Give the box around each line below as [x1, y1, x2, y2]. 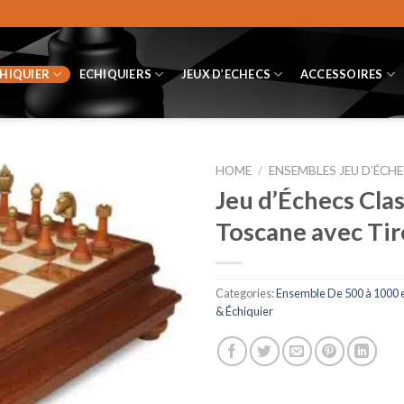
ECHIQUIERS [78, 67, 152, 81]
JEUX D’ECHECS [180, 67, 271, 81]
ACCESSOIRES [299, 67, 383, 81]
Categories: [216, 285, 276, 300]
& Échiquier [216, 303, 273, 318]
